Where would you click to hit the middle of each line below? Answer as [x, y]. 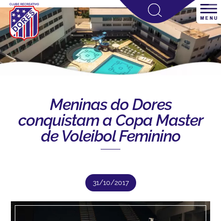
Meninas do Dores [110, 104]
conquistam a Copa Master [110, 120]
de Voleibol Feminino [110, 136]
